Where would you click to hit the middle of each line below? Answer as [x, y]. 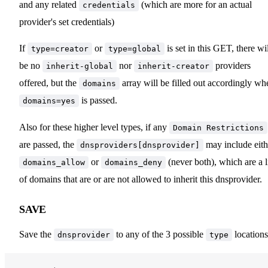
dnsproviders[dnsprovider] [140, 145]
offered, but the [49, 83]
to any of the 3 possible [160, 234]
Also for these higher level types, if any [94, 127]
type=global [135, 48]
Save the [36, 234]
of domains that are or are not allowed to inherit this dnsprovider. [141, 179]
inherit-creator [173, 66]
